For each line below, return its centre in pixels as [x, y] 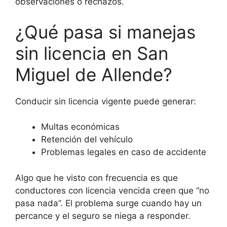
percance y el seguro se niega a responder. [103, 216]
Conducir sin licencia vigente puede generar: [106, 101]
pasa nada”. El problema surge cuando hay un [108, 203]
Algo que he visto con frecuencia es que [97, 178]
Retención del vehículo [87, 140]
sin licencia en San [92, 53]
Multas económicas [80, 127]
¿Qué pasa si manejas [105, 32]
